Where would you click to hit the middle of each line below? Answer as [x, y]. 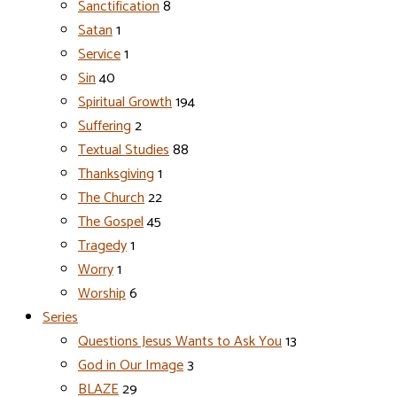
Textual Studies [124, 150]
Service [99, 54]
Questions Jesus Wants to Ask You [180, 342]
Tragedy [102, 246]
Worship [102, 294]
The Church [111, 198]
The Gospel [111, 222]
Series [60, 318]
